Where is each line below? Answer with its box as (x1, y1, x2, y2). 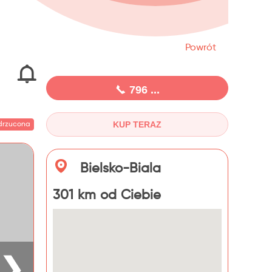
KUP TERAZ (113, 120, 161, 129)
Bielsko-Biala (76, 162, 161, 175)
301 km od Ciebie (53, 189, 161, 202)
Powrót (185, 43, 216, 53)
